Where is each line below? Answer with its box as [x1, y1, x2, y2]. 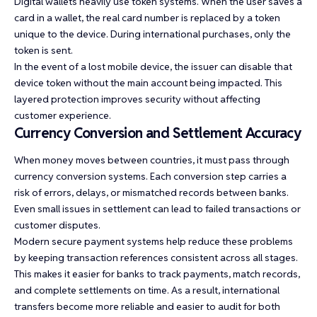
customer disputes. [14, 219, 100, 232]
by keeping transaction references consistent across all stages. [14, 251, 298, 265]
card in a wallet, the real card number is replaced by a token [14, 11, 280, 25]
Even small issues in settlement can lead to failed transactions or [14, 202, 301, 216]
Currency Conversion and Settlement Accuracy [14, 124, 301, 143]
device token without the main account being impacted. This [14, 76, 282, 90]
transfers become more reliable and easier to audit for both [14, 300, 280, 313]
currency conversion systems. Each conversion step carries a [14, 170, 287, 183]
